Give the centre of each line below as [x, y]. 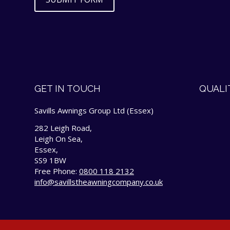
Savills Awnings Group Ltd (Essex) [94, 111]
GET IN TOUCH [68, 89]
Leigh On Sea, [59, 138]
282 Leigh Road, [63, 128]
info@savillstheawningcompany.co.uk [99, 181]
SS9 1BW [50, 160]
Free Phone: [57, 171]
